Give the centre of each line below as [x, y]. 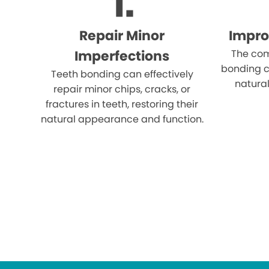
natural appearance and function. [122, 119]
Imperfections [122, 56]
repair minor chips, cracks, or [122, 89]
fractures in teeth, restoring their [122, 104]
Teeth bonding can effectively [122, 74]
